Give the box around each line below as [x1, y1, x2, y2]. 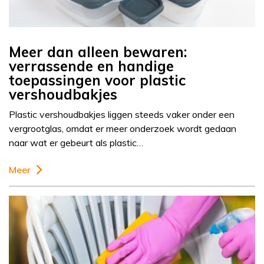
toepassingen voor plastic [9, 71, 186, 90]
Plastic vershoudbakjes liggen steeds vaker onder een [9, 108, 235, 121]
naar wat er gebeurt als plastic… [9, 137, 143, 149]
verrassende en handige [9, 57, 174, 75]
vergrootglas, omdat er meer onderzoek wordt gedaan [9, 123, 236, 135]
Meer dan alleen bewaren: [9, 43, 187, 61]
